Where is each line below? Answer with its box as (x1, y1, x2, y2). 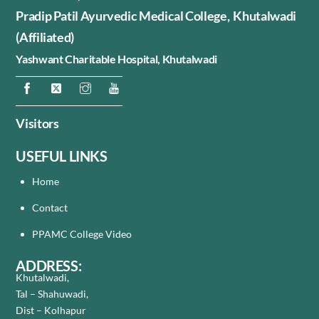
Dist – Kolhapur (16, 304, 87, 317)
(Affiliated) (16, 29, 75, 46)
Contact (31, 201, 70, 214)
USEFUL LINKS (16, 147, 108, 164)
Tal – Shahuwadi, (16, 288, 89, 300)
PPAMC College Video (31, 227, 132, 240)
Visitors (16, 115, 59, 131)
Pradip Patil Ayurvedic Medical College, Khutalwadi (16, 8, 296, 24)
